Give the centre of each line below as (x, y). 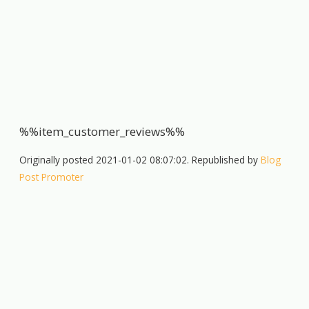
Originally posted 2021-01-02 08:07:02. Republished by (140, 159)
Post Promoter (52, 177)
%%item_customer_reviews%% (102, 131)
